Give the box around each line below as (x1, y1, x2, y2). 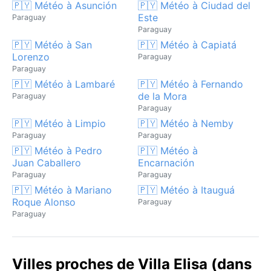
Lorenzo (12, 50, 50, 63)
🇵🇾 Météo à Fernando (138, 77, 243, 90)
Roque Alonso (12, 195, 76, 208)
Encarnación (138, 156, 194, 169)
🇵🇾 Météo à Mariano (12, 183, 112, 196)
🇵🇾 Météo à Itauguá (138, 183, 235, 196)
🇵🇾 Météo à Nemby (138, 117, 233, 129)
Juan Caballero (12, 156, 81, 169)
